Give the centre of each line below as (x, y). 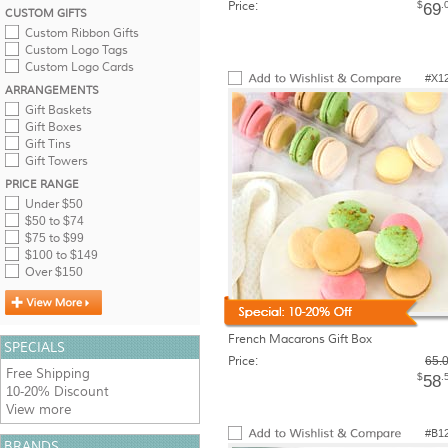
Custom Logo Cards (79, 67)
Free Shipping (48, 373)
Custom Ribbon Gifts (82, 33)
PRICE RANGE (42, 184)
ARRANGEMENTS (52, 90)
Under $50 (54, 204)
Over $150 (54, 272)
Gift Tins (48, 144)
